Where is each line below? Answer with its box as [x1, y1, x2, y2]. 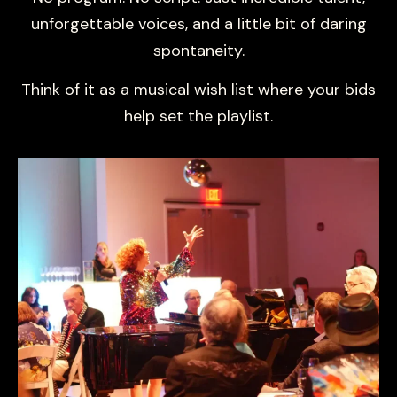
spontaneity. [152, 39, 245, 61]
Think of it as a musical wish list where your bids [21, 79, 376, 101]
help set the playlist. [124, 105, 273, 128]
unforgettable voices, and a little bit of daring [30, 12, 367, 35]
